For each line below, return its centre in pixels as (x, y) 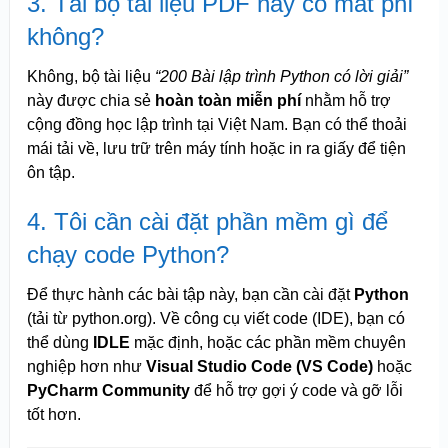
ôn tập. (50, 173)
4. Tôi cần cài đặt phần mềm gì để (207, 222)
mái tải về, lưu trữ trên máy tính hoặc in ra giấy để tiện (216, 149)
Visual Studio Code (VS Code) (259, 367)
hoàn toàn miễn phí (227, 101)
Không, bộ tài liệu (90, 77)
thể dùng (59, 343)
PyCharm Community (108, 391)
